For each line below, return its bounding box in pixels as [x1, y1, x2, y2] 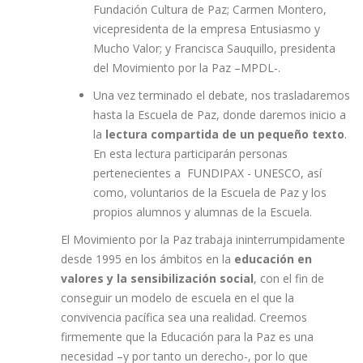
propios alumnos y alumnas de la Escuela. [93, 204, 312, 220]
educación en [234, 251, 312, 267]
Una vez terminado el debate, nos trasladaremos [93, 88, 350, 103]
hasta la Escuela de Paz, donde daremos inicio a [93, 107, 346, 122]
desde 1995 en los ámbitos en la [61, 251, 234, 267]
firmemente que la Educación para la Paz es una [61, 329, 314, 344]
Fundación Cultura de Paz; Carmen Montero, [93, 2, 327, 17]
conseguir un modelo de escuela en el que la [61, 290, 294, 305]
